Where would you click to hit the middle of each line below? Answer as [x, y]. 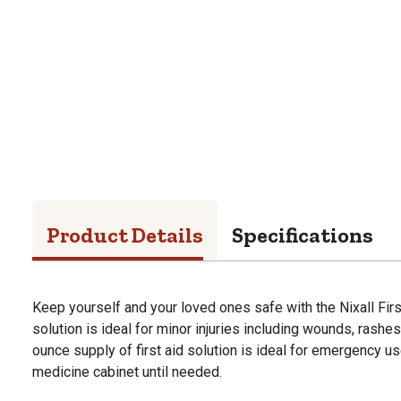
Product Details [125, 235]
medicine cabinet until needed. [127, 371]
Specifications [303, 235]
